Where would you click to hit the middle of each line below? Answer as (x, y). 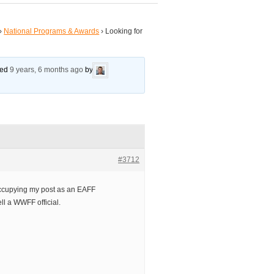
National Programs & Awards (52, 31)
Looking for (124, 31)
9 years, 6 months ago (47, 70)
